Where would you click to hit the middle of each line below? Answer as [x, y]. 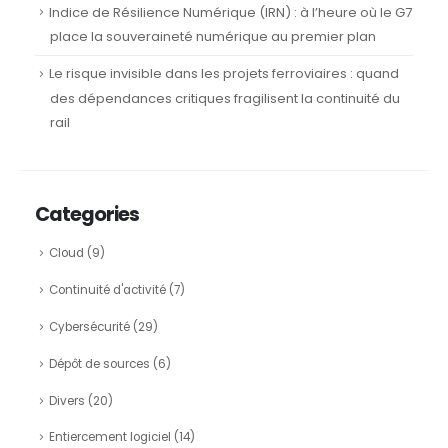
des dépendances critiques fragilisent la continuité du [224, 98]
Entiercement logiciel [109, 437]
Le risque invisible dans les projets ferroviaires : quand [223, 73]
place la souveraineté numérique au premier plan [212, 36]
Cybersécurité [89, 326]
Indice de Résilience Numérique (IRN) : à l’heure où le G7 [230, 12]
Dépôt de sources [99, 363]
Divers [66, 400]
